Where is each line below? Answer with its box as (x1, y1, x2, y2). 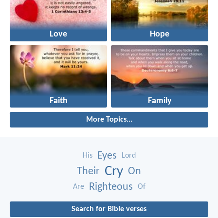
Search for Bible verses (72, 205, 146, 213)
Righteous (89, 181, 133, 193)
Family (147, 96, 172, 105)
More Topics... (86, 115, 132, 124)
